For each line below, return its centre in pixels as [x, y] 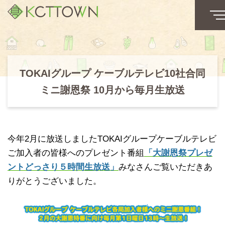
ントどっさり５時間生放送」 [63, 167]
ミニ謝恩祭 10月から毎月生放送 [113, 90]
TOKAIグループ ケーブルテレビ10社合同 [113, 73]
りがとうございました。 [54, 181]
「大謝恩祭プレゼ [178, 153]
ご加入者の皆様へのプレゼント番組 [76, 153]
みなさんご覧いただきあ [165, 167]
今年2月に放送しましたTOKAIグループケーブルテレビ [112, 139]
